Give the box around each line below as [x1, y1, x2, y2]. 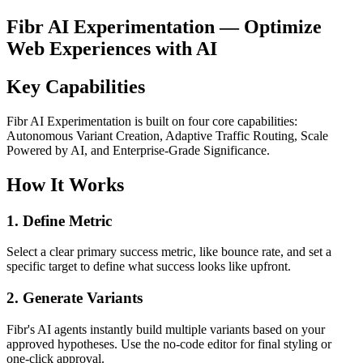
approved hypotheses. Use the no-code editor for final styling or [6, 336, 331, 351]
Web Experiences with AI [6, 37, 217, 59]
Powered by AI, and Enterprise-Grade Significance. [6, 143, 270, 157]
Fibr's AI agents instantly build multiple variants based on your [6, 322, 325, 336]
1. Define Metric [6, 211, 112, 229]
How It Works [6, 173, 124, 195]
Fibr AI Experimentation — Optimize [6, 15, 322, 37]
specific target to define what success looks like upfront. [6, 259, 291, 274]
